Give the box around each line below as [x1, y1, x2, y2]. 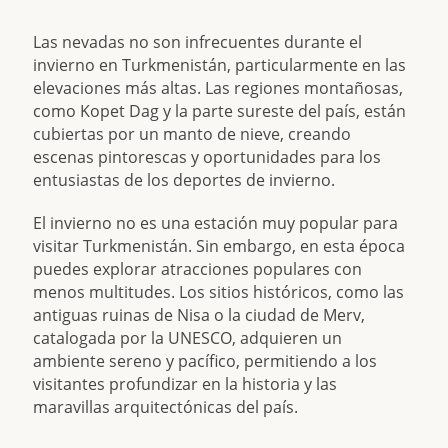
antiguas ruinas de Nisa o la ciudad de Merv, [33, 304, 366, 327]
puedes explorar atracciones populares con [33, 258, 363, 281]
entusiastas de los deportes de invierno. [33, 169, 336, 192]
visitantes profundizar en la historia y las [33, 373, 338, 396]
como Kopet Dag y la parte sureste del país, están [33, 100, 407, 123]
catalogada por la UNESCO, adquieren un [33, 327, 343, 350]
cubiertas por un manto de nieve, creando [33, 123, 352, 146]
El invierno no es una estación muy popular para [33, 212, 399, 235]
